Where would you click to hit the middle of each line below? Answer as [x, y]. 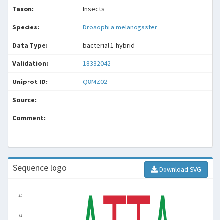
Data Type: [30, 45]
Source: [25, 100]
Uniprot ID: [30, 82]
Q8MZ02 [96, 82]
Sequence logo [40, 168]
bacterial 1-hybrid [109, 45]
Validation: [30, 63]
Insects [94, 9]
